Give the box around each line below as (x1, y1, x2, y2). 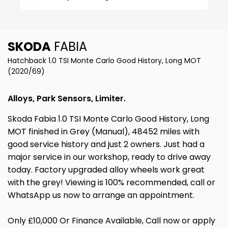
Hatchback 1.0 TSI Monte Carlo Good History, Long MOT (8, 55, 201, 66)
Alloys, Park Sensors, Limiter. (8, 93, 126, 105)
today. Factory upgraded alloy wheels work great (8, 164, 205, 176)
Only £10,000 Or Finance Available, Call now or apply (8, 215, 215, 227)
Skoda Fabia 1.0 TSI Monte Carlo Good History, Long (8, 113, 209, 125)
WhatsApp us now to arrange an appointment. (8, 189, 194, 202)
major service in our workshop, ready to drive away (8, 151, 211, 163)
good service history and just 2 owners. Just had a (8, 138, 205, 151)
